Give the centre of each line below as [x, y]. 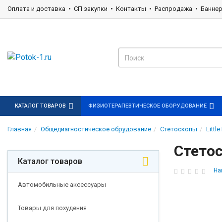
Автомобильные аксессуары [62, 185]
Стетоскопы [179, 129]
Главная [20, 129]
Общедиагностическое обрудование [96, 129]
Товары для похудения [52, 208]
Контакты [131, 9]
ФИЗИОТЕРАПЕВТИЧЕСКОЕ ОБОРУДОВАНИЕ [147, 106]
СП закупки [91, 9]
